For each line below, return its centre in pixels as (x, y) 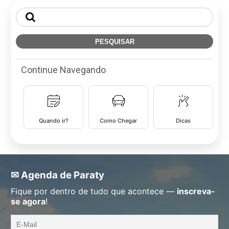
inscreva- (196, 191)
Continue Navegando (63, 70)
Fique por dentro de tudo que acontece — (94, 191)
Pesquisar (34, 12)
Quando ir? (53, 121)
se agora (28, 201)
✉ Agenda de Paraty (58, 175)
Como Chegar (118, 121)
